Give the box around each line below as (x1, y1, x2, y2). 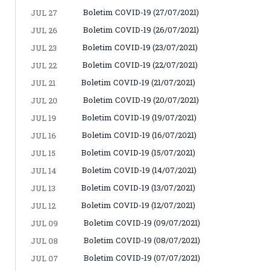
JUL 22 (31, 59, 57, 71)
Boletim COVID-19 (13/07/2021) (81, 181, 195, 193)
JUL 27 (31, 7, 57, 18)
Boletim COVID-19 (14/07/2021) (82, 164, 197, 175)
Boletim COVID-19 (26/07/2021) (83, 24, 199, 35)
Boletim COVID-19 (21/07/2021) (81, 76, 195, 88)
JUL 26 (31, 24, 57, 36)
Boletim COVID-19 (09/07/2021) (83, 217, 200, 228)
